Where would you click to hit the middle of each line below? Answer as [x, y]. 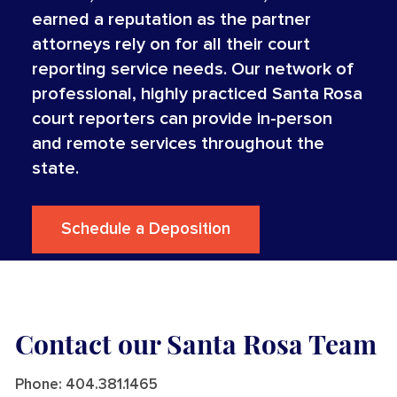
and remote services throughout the [178, 144]
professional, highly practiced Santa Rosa [197, 94]
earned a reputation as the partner [171, 20]
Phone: [40, 385]
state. [55, 169]
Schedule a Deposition [145, 230]
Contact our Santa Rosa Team [196, 344]
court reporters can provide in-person [182, 119]
